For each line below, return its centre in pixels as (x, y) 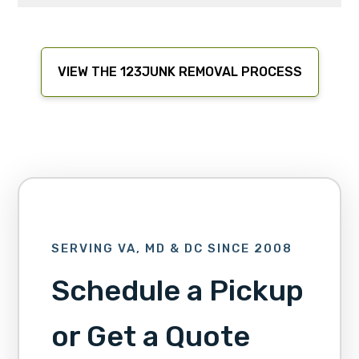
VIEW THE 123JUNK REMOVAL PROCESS (179, 71)
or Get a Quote (150, 337)
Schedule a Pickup (177, 291)
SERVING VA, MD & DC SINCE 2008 (171, 249)
